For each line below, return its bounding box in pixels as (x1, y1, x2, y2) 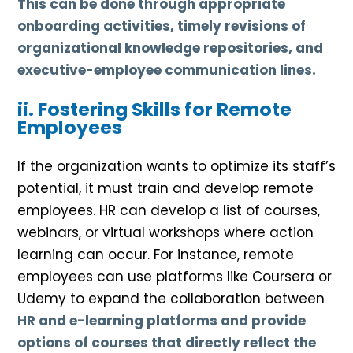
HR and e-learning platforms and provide (17, 311, 306, 331)
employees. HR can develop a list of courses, (17, 201, 320, 221)
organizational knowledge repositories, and (17, 39, 323, 58)
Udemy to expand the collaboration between (17, 289, 325, 309)
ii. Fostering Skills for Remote (17, 96, 292, 123)
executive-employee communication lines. (17, 61, 316, 80)
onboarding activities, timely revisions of (17, 17, 306, 36)
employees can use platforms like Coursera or (17, 267, 332, 287)
